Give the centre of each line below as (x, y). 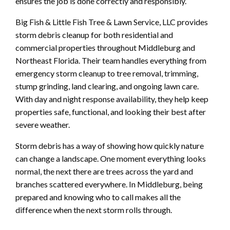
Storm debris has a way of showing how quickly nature (110, 145)
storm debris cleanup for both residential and (94, 34)
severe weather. (43, 124)
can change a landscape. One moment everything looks (111, 158)
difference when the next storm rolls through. (94, 209)
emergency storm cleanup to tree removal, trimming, (107, 73)
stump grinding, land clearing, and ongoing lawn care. (107, 86)
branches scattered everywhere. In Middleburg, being (109, 184)
